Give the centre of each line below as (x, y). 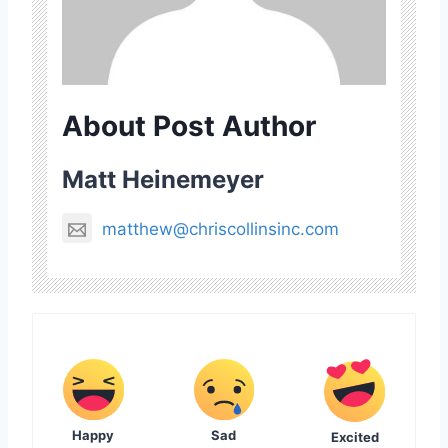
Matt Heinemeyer (163, 180)
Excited (354, 437)
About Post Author (189, 126)
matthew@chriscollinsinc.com (220, 229)
